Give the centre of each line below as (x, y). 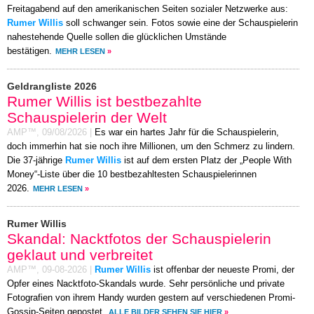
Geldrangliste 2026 (52, 87)
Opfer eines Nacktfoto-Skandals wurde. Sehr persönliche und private (146, 284)
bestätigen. (29, 52)
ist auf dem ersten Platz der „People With (206, 161)
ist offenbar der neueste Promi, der (223, 270)
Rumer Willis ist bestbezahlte (104, 102)
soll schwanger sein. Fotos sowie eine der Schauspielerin (180, 23)
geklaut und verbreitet (80, 255)
